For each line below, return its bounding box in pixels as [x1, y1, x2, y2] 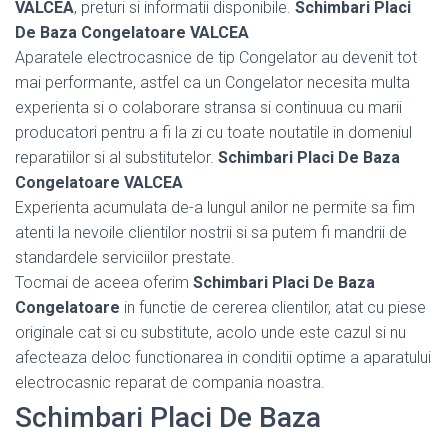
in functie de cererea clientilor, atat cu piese [120, 297, 426, 317]
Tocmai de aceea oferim [15, 272, 193, 292]
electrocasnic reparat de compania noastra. [15, 372, 325, 392]
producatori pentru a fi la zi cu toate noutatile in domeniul [15, 122, 412, 142]
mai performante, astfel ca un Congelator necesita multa [15, 72, 410, 92]
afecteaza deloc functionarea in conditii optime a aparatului [15, 347, 431, 367]
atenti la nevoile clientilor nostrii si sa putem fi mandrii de [15, 222, 407, 242]
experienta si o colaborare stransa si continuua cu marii [15, 97, 402, 117]
